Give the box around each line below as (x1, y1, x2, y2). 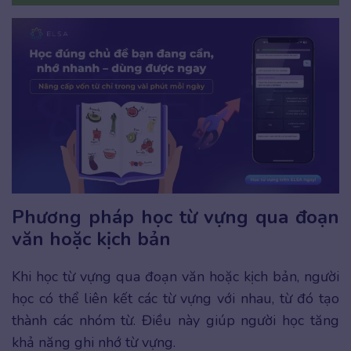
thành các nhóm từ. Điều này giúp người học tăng (12, 311, 339, 331)
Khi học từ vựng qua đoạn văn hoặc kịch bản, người (12, 267, 339, 287)
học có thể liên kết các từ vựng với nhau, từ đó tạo (12, 289, 339, 309)
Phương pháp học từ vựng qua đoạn (12, 204, 339, 230)
